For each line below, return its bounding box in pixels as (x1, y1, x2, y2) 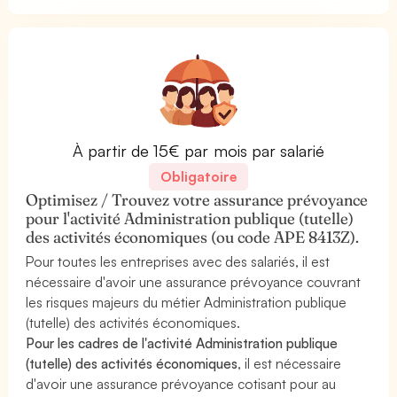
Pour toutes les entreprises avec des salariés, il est (26, 252, 331, 270)
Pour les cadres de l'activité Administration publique (26, 333, 339, 352)
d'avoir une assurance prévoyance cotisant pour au (26, 374, 337, 393)
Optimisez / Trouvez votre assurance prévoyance (26, 189, 369, 210)
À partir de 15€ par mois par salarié (73, 140, 324, 160)
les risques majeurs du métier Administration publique (26, 292, 347, 311)
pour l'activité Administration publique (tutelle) (26, 207, 354, 229)
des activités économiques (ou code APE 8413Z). (26, 226, 360, 247)
